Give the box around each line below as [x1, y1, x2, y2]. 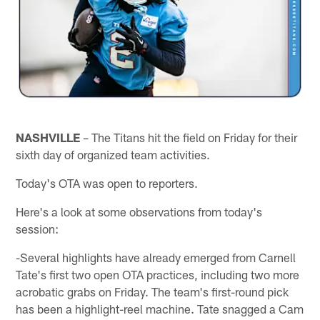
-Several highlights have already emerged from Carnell [16, 249, 296, 264]
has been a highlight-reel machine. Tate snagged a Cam [16, 301, 304, 316]
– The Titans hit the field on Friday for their [80, 129, 298, 144]
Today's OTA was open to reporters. [16, 175, 199, 190]
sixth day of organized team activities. [16, 146, 211, 161]
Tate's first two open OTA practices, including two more [16, 266, 300, 281]
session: [16, 221, 59, 236]
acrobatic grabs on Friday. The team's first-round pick [16, 284, 289, 299]
